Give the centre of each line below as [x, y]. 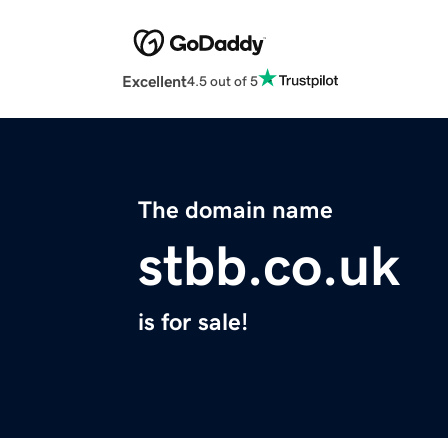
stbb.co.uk [269, 266]
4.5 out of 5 [222, 80]
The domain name [235, 210]
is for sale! [193, 322]
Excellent [154, 81]
